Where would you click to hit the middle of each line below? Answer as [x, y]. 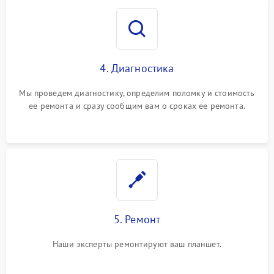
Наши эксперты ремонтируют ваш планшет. [137, 244]
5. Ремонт [137, 219]
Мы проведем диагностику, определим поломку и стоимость [137, 93]
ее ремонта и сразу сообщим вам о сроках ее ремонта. [137, 106]
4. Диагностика [137, 68]
